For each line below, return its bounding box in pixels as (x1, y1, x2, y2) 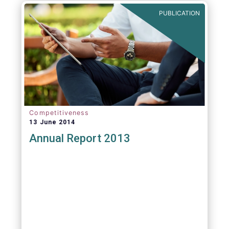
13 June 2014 (29, 119, 76, 126)
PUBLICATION (158, 9, 200, 17)
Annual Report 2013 (29, 132, 131, 145)
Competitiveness (29, 109, 89, 117)
